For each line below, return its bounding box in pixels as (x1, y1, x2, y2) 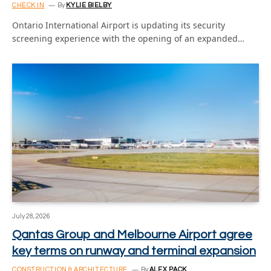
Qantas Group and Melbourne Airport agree (12, 229, 252, 241)
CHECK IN (12, 1, 45, 8)
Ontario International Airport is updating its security (12, 19, 225, 31)
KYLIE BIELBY (66, 1, 113, 8)
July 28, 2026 (12, 213, 50, 220)
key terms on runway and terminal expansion (12, 245, 256, 257)
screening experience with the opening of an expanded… (12, 32, 244, 44)
